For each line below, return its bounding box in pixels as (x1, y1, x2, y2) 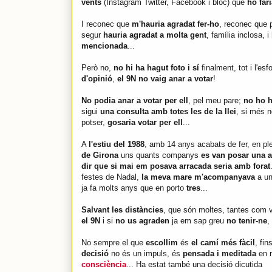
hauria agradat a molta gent (103, 30, 206, 40)
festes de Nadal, (81, 172, 141, 182)
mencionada (81, 41, 127, 51)
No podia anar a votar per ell (81, 96, 188, 106)
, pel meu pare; (188, 96, 241, 106)
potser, (81, 118, 107, 127)
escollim (146, 238, 178, 248)
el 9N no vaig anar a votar (117, 74, 213, 84)
